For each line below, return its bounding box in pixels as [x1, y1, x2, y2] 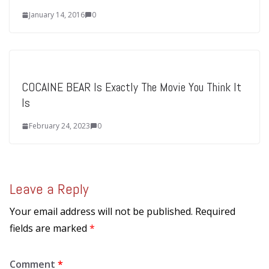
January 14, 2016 [29, 10, 85, 20]
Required [195, 205, 235, 219]
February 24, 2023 [29, 121, 90, 131]
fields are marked [10, 222, 89, 235]
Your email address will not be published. [10, 205, 193, 219]
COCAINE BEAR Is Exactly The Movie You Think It [22, 79, 241, 95]
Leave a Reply [10, 180, 88, 199]
